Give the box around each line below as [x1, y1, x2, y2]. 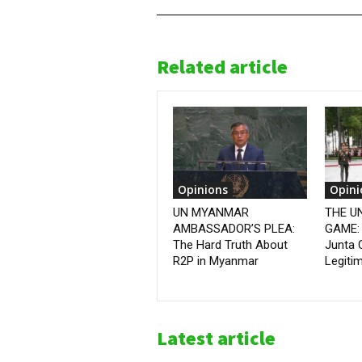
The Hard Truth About [173, 238, 288, 253]
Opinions [178, 182, 228, 198]
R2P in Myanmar [173, 254, 259, 269]
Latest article [157, 326, 276, 351]
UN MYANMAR [173, 205, 249, 221]
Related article [157, 54, 288, 80]
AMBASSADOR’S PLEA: [173, 221, 295, 237]
